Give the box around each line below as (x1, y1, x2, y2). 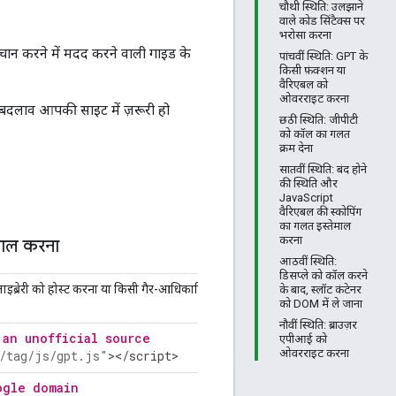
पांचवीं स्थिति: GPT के (279, 49, 368, 63)
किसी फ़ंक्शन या (279, 64, 346, 77)
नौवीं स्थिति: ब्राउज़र (279, 318, 357, 331)
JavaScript (279, 191, 333, 204)
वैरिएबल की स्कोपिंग (279, 205, 362, 218)
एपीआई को (279, 332, 327, 346)
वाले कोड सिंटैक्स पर (279, 14, 365, 27)
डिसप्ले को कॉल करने (279, 269, 368, 282)
